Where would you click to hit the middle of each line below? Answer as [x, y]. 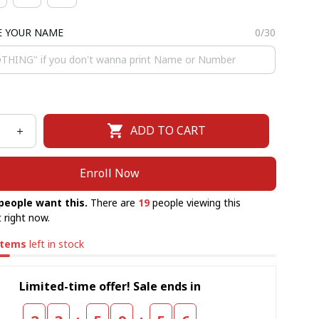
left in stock [56, 244]
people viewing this [195, 202]
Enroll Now [110, 173]
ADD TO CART [168, 131]
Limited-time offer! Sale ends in [110, 287]
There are [114, 202]
